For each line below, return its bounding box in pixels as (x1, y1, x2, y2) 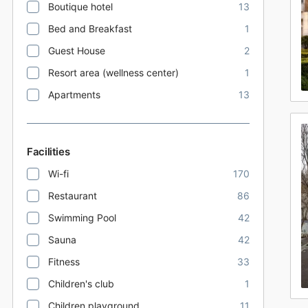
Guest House (48, 45, 105, 56)
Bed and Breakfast (48, 23, 132, 34)
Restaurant (48, 190, 97, 201)
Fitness (48, 256, 80, 267)
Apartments (48, 89, 100, 100)
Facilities (27, 145, 70, 158)
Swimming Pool (48, 212, 116, 223)
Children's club (48, 278, 114, 289)
